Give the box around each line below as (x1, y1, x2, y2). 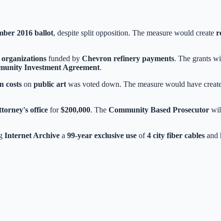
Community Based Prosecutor (109, 105, 209, 114)
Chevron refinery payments (82, 54, 174, 63)
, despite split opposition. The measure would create (53, 28, 216, 37)
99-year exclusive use (67, 131, 137, 140)
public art (34, 79, 66, 88)
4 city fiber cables (147, 131, 205, 140)
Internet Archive (4, 131, 60, 140)
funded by (46, 54, 82, 63)
